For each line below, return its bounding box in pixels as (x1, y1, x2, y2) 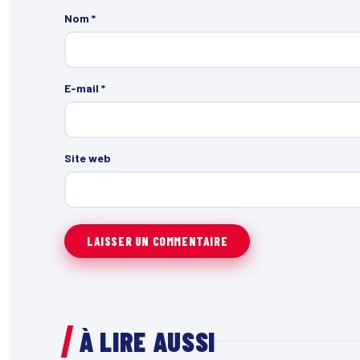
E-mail (64, 80, 101, 95)
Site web (64, 150, 111, 165)
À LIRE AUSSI (79, 324, 216, 358)
